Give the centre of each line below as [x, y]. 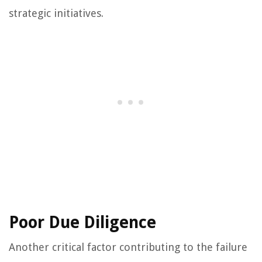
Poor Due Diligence [82, 223]
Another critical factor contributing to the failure [128, 247]
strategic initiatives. [56, 13]
